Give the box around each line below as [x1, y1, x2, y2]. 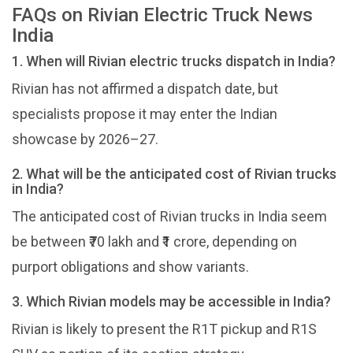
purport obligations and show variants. [12, 258, 249, 275]
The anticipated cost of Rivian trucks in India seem [12, 207, 327, 225]
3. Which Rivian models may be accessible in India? [12, 292, 331, 310]
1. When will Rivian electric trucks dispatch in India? [12, 52, 336, 69]
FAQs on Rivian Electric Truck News [12, 3, 313, 26]
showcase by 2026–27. [12, 130, 158, 147]
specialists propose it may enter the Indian [12, 105, 277, 122]
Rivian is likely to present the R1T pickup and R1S [12, 320, 317, 337]
